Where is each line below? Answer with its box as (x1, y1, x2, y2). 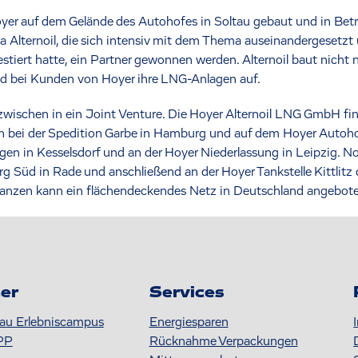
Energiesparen (149, 315, 229, 328)
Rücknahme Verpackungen (149, 334, 298, 348)
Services (149, 284, 224, 300)
